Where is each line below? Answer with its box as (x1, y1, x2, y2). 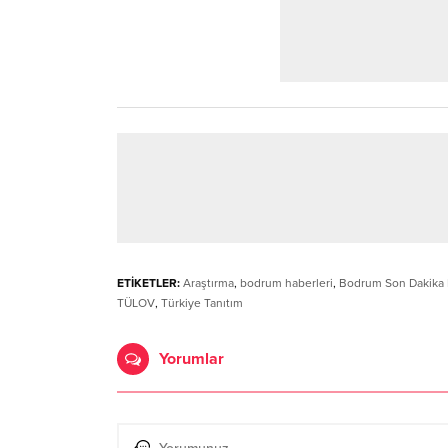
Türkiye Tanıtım (161, 295, 243, 310)
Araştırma (183, 275, 234, 290)
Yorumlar (159, 348, 224, 369)
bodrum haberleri (240, 275, 333, 290)
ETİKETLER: (117, 275, 180, 290)
